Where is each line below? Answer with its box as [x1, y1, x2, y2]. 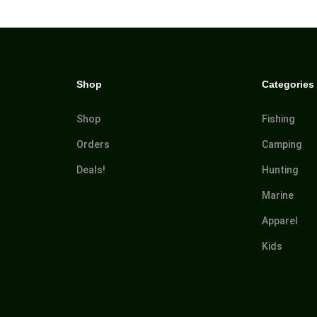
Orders [76, 138, 110, 150]
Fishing [262, 113, 295, 125]
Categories [262, 78, 315, 90]
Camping [262, 138, 302, 150]
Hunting [262, 163, 299, 175]
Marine [262, 189, 294, 201]
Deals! [76, 163, 105, 175]
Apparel [262, 214, 299, 226]
